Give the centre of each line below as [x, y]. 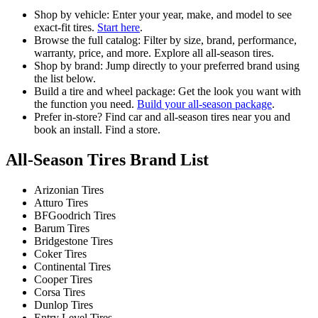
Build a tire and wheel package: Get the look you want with [168, 92]
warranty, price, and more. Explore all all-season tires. [154, 53]
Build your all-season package [204, 104]
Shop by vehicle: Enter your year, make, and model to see [163, 15]
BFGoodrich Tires [75, 215]
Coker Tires [60, 253]
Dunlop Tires [64, 305]
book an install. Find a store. [97, 130]
